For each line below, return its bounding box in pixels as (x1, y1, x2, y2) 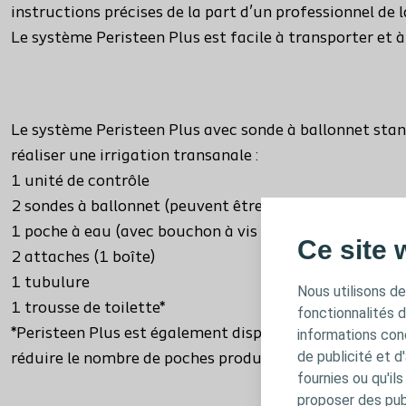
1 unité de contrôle (11, 173, 150, 191)
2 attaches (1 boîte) (11, 249, 155, 267)
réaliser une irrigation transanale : (11, 148, 258, 166)
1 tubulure (11, 275, 90, 293)
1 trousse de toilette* (11, 300, 165, 318)
